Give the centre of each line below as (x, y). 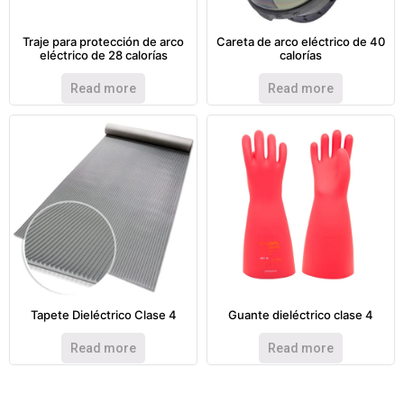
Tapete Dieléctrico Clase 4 (103, 315)
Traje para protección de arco (103, 42)
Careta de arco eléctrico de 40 (301, 42)
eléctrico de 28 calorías (103, 55)
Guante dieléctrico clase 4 (301, 315)
